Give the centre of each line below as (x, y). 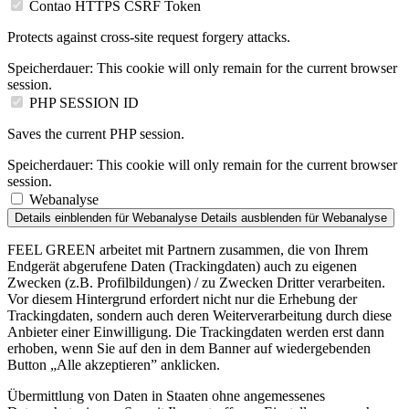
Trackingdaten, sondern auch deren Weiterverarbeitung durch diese (199, 315)
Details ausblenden (251, 217)
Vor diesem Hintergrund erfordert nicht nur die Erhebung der (182, 299)
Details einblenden (63, 217)
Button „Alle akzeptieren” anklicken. (114, 364)
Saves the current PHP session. (96, 133)
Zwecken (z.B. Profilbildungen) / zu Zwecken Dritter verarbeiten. (196, 282)
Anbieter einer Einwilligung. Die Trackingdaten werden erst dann (196, 331)
